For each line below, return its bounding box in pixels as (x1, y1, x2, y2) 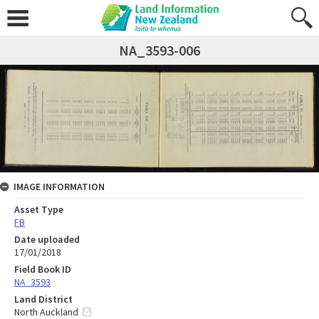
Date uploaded (14, 233, 80, 246)
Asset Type (14, 203, 63, 216)
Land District (14, 293, 73, 306)
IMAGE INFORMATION (14, 180, 105, 194)
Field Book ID (14, 263, 71, 276)
